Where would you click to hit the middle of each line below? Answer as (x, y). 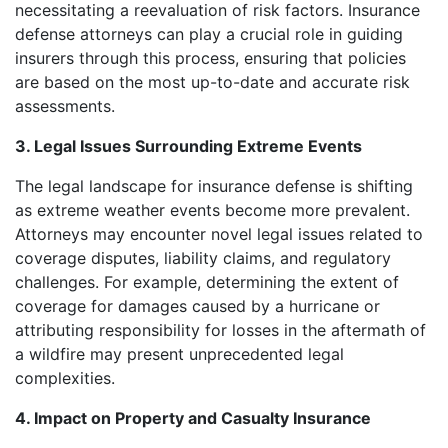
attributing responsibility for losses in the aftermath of (220, 329)
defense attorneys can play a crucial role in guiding (209, 33)
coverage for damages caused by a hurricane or (197, 305)
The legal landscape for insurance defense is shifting (214, 185)
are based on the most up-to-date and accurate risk (212, 81)
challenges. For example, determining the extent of (207, 281)
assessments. (65, 105)
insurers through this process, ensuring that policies (210, 57)
